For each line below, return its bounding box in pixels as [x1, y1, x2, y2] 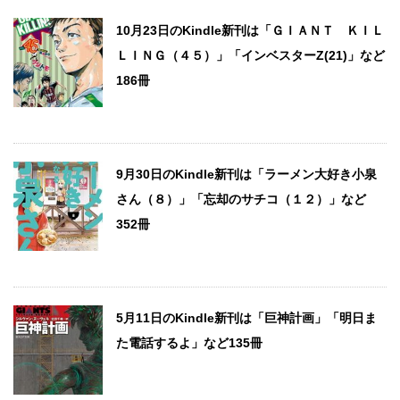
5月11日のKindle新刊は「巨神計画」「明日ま [116, 310, 377, 325]
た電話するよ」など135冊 [116, 335, 262, 350]
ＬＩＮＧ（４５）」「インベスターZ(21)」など [116, 47, 385, 62]
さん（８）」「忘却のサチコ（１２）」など [116, 191, 366, 206]
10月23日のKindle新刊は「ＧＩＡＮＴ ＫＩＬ [116, 22, 384, 37]
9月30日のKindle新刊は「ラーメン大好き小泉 [116, 166, 377, 181]
